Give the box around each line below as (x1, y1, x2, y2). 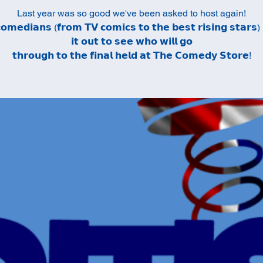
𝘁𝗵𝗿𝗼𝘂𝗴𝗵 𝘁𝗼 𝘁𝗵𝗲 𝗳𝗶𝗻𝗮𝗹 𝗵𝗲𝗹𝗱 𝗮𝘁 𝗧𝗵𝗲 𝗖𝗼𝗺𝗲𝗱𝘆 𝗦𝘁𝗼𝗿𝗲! (12, 50, 251, 61)
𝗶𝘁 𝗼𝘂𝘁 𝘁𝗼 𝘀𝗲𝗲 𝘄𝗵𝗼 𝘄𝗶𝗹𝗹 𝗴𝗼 (70, 36, 193, 47)
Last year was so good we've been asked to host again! (17, 8, 246, 19)
